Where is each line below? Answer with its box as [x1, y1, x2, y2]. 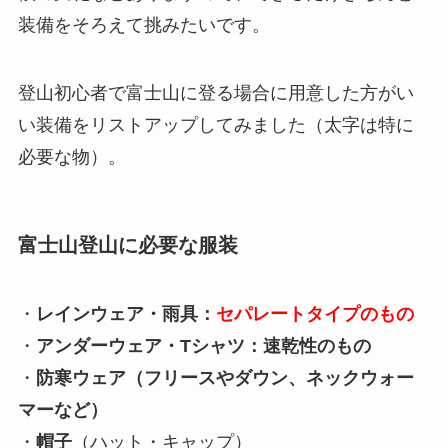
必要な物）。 [17, 146, 126, 167]
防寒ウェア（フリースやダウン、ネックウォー [35, 368, 414, 389]
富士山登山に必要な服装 [17, 233, 238, 256]
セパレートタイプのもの [215, 304, 414, 325]
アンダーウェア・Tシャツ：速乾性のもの [35, 336, 371, 357]
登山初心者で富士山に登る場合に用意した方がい [17, 82, 414, 103]
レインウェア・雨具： [35, 304, 216, 325]
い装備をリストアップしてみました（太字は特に [17, 114, 414, 135]
